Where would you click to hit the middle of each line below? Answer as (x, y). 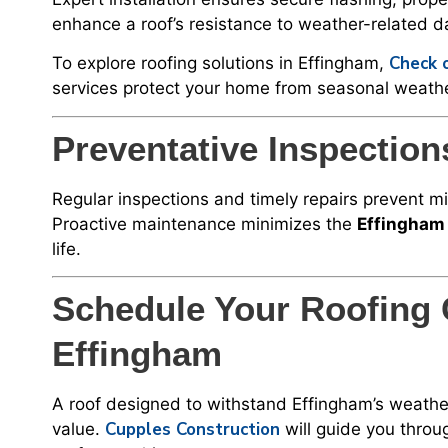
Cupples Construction (192, 430)
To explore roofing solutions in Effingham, (220, 63)
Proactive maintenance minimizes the (204, 223)
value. (78, 429)
